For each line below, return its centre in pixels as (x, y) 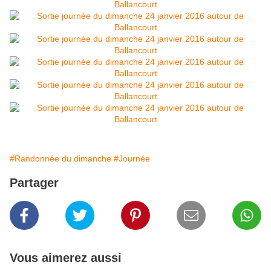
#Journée (132, 159)
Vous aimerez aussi (66, 258)
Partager (34, 183)
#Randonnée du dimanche (60, 159)
